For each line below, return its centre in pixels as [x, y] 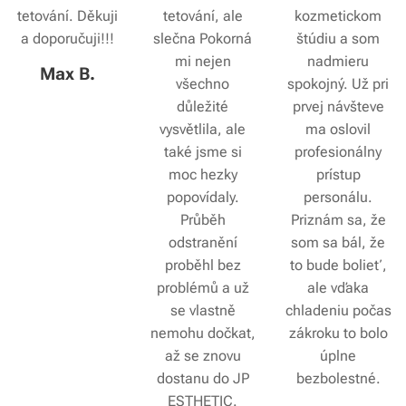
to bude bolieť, [338, 265]
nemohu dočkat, [203, 333]
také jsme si [203, 151]
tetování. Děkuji [68, 15]
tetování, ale [203, 15]
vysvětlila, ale [203, 129]
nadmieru [338, 61]
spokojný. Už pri [338, 83]
